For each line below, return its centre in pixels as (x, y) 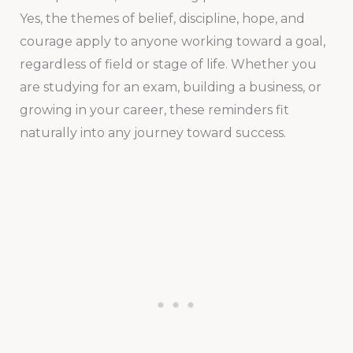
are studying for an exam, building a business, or (170, 87)
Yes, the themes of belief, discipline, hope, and (162, 18)
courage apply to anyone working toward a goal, (172, 41)
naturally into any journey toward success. (152, 132)
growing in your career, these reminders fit (154, 110)
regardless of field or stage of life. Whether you (168, 64)
